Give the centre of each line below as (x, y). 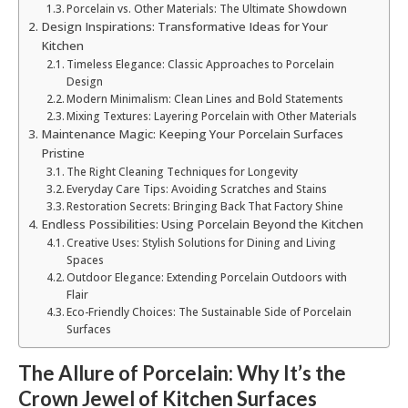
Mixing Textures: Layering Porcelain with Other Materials (212, 116)
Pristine (62, 153)
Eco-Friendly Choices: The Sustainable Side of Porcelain (209, 311)
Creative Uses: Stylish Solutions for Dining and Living (202, 242)
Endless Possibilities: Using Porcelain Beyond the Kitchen (202, 224)
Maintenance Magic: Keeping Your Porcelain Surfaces (192, 133)
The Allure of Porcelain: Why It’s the (182, 372)
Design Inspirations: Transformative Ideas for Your (184, 26)
